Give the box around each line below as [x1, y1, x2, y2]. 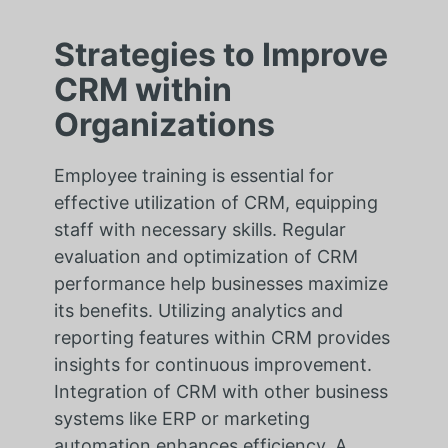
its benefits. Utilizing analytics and [53, 300, 343, 322]
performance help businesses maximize [53, 273, 388, 295]
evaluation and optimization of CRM [53, 246, 358, 268]
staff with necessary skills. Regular [53, 219, 346, 241]
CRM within [53, 70, 232, 110]
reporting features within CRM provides [53, 327, 390, 349]
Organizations [53, 105, 275, 145]
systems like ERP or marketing [53, 408, 310, 430]
